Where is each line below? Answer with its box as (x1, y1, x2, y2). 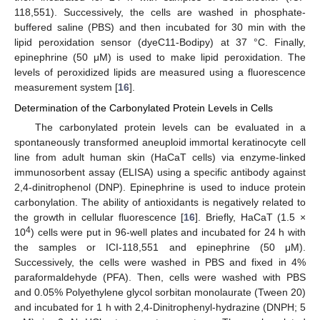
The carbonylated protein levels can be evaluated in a (34, 121, 306, 133)
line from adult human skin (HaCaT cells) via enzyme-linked (14, 151, 306, 163)
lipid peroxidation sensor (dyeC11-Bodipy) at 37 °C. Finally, (14, 36, 306, 49)
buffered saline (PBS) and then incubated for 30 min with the (14, 21, 306, 34)
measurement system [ (14, 81, 118, 94)
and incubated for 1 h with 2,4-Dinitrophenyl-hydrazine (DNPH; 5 (14, 301, 306, 313)
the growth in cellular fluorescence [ (14, 211, 184, 223)
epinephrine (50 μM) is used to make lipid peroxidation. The (14, 51, 306, 64)
